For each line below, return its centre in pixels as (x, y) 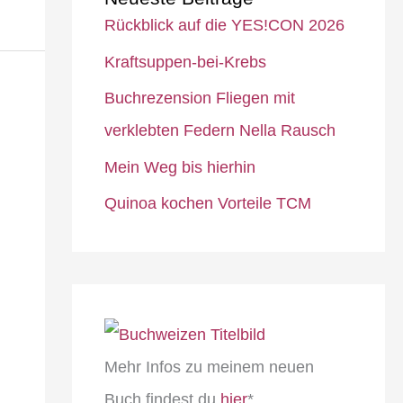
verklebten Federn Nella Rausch (219, 131)
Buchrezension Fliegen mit (199, 99)
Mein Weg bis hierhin (179, 167)
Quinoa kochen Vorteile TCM (207, 204)
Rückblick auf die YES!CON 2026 (224, 26)
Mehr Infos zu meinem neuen (209, 367)
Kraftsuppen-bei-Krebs (185, 62)
